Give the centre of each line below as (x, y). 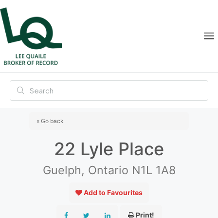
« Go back (50, 121)
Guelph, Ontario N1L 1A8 (109, 170)
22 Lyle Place (109, 149)
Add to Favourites (113, 193)
